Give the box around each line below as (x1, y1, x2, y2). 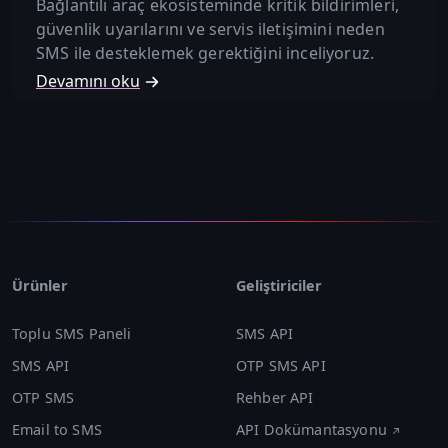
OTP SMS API (236, 355, 326, 375)
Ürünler (12, 275, 68, 295)
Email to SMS (12, 419, 102, 439)
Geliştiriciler (236, 275, 322, 295)
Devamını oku (36, 69, 140, 92)
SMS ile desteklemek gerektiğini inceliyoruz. (36, 41, 375, 64)
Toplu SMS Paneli (12, 323, 132, 343)
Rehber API (236, 387, 314, 407)
